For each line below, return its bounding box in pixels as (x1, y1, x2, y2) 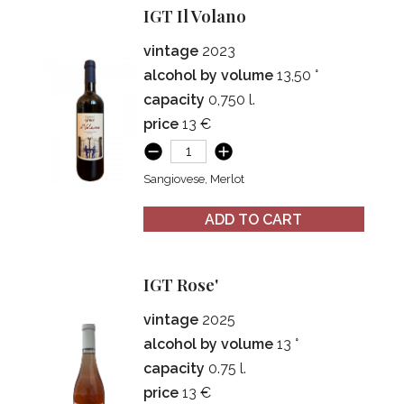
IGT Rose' (150, 273, 219, 297)
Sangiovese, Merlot (143, 172, 245, 187)
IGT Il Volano (150, 5, 247, 28)
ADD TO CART (205, 210, 303, 228)
